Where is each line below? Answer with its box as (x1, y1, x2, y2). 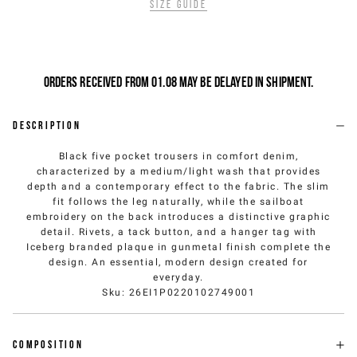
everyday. (153, 272, 204, 283)
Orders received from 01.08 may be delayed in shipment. (43, 74, 314, 89)
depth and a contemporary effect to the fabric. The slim (27, 181, 330, 192)
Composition (13, 338, 84, 351)
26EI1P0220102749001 (128, 287, 255, 298)
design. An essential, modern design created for (49, 257, 308, 268)
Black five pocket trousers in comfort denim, (58, 151, 299, 162)
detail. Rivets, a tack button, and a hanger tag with (40, 226, 317, 237)
